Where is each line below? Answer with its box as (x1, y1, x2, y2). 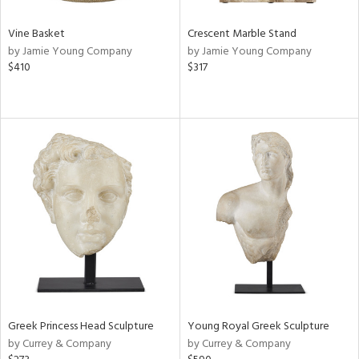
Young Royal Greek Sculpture (187, 317, 329, 336)
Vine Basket (8, 25, 65, 43)
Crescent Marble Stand (187, 25, 296, 43)
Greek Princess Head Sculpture (8, 317, 154, 336)
